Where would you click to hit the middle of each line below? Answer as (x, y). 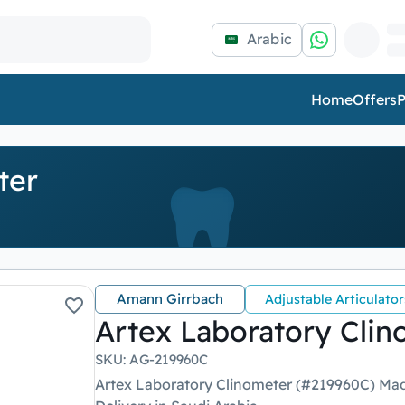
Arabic (269, 38)
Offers (375, 99)
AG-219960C (168, 359)
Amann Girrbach (170, 299)
